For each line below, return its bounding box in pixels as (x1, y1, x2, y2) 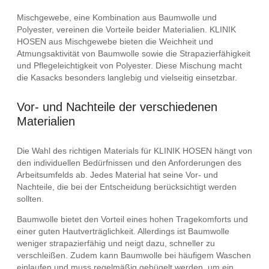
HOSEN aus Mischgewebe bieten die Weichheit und (17, 37, 213, 47)
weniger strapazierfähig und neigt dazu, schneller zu (17, 238, 215, 248)
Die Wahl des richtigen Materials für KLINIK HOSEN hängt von (17, 145, 252, 156)
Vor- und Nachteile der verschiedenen (17, 100, 217, 114)
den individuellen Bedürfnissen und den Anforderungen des (17, 157, 241, 168)
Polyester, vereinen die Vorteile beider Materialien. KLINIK (17, 25, 236, 35)
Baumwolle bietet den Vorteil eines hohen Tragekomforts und (17, 214, 248, 224)
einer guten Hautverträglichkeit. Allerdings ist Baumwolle (17, 226, 229, 236)
